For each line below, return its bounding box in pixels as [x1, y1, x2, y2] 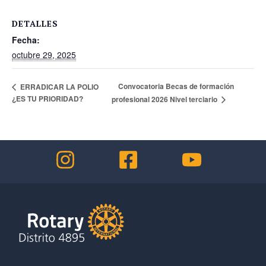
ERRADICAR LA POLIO [18, 81, 99, 92]
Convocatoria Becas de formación [118, 81, 234, 92]
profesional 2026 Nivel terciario [111, 94, 219, 105]
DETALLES [12, 17, 58, 29]
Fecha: [12, 33, 40, 46]
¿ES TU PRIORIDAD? [12, 93, 83, 104]
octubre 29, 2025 [12, 48, 76, 61]
